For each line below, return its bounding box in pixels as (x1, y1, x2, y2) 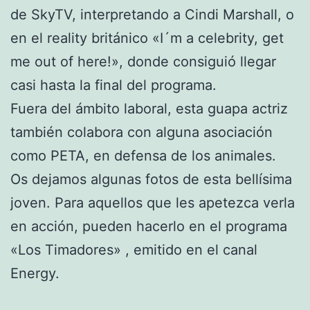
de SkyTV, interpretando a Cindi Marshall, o (10, 6, 294, 23)
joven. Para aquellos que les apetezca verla (10, 194, 295, 211)
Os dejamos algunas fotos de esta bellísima (10, 170, 292, 188)
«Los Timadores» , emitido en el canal (10, 241, 257, 258)
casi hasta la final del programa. (10, 76, 217, 93)
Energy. (10, 264, 60, 282)
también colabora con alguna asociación (10, 123, 273, 140)
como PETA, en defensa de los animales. (10, 147, 276, 164)
